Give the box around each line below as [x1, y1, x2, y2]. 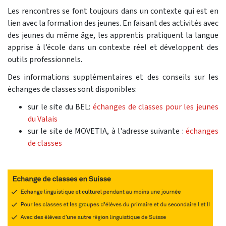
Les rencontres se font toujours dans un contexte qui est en [8, 5, 218, 16]
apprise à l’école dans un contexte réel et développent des [8, 41, 218, 52]
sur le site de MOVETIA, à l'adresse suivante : [28, 125, 186, 136]
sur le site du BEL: [28, 101, 93, 112]
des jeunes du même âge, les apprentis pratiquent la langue [8, 29, 218, 40]
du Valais [28, 113, 58, 124]
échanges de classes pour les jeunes [93, 101, 218, 112]
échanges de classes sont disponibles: [8, 83, 137, 94]
